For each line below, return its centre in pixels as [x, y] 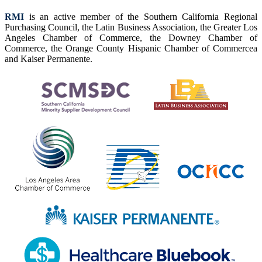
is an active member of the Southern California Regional [143, 16]
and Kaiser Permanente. [49, 58]
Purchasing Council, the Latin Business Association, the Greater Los [131, 27]
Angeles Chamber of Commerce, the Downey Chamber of [131, 37]
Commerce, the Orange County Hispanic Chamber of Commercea [131, 48]
